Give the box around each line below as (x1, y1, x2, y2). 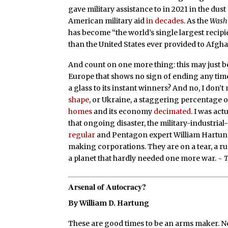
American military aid (68, 16, 147, 26)
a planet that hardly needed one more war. (68, 154, 218, 163)
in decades (146, 16, 184, 26)
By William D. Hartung (68, 198, 150, 208)
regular (68, 130, 96, 140)
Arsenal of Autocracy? (68, 180, 147, 192)
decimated (154, 107, 191, 117)
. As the (184, 16, 210, 26)
